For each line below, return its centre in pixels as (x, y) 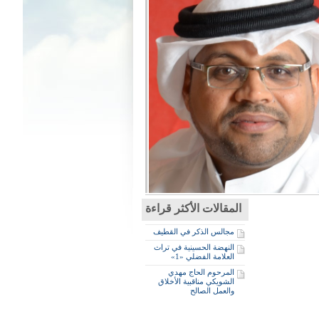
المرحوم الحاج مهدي (201, 272)
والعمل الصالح (212, 291)
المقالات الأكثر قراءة (193, 208)
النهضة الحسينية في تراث (194, 247)
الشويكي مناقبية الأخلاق (196, 281)
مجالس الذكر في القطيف (194, 231)
